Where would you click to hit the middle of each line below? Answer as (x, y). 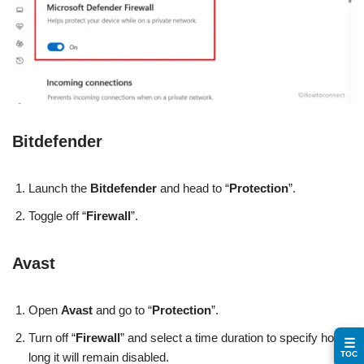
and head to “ (193, 188)
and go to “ (122, 310)
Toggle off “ (57, 216)
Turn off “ (52, 338)
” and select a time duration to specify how (232, 338)
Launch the (59, 188)
